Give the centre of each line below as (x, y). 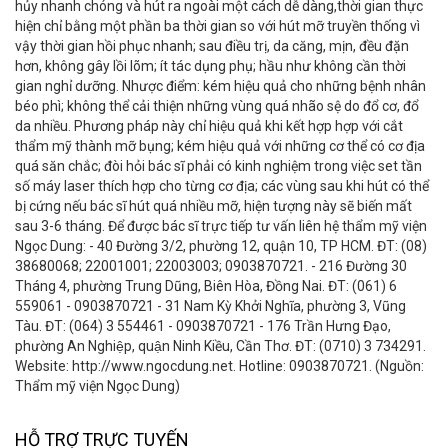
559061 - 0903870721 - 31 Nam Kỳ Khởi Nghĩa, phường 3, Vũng (210, 306)
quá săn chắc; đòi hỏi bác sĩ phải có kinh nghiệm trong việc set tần (218, 166)
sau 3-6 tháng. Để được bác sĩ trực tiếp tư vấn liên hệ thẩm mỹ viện (221, 226)
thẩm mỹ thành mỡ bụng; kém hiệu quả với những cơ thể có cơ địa (220, 146)
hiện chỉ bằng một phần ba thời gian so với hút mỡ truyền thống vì (217, 26)
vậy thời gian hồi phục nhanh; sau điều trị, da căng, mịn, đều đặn (212, 46)
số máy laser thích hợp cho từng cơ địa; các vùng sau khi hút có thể (222, 186)
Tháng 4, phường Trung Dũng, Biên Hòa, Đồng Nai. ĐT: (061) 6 (206, 286)
